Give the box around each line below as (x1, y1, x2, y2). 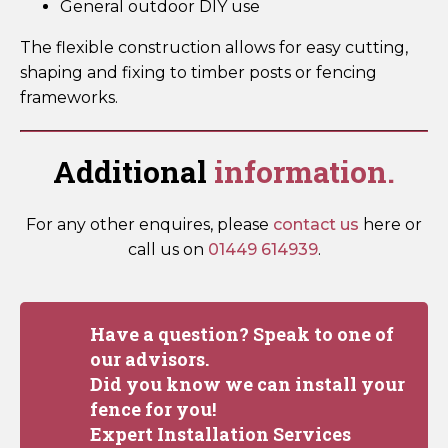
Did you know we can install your (90, 371, 405, 396)
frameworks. (20, 87, 118, 107)
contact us (273, 214, 359, 234)
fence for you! (90, 396, 216, 421)
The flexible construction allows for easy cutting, (20, 37, 408, 57)
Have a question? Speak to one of (90, 321, 394, 346)
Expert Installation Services (90, 421, 351, 446)
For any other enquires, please (26, 214, 273, 234)
